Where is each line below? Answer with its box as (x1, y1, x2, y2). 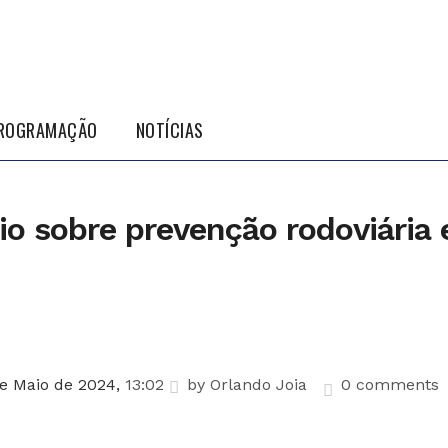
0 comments (340, 375, 439, 394)
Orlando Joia (209, 375, 307, 394)
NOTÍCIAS (135, 117, 204, 143)
